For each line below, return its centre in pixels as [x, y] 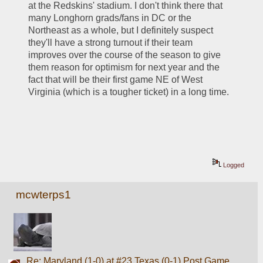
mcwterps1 [44, 194]
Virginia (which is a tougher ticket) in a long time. [129, 92]
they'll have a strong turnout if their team [111, 43]
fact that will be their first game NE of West [116, 80]
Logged [233, 165]
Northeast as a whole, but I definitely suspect [121, 31]
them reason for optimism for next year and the [124, 68]
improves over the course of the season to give [125, 55]
